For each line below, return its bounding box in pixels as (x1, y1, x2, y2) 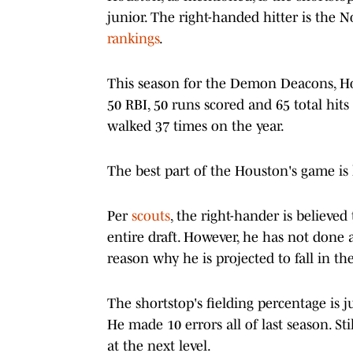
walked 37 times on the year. (107, 117, 284, 134)
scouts (132, 207, 170, 224)
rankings (107, 30, 159, 46)
